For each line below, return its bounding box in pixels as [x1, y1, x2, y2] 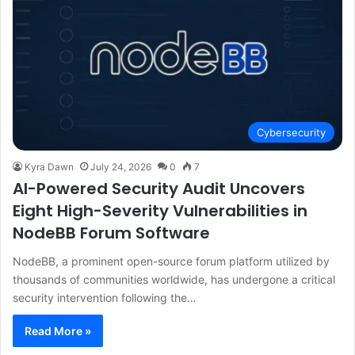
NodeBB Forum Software [13, 221, 210, 244]
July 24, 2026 [90, 160, 151, 173]
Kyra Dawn [25, 160, 74, 173]
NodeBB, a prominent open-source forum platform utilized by [13, 254, 330, 268]
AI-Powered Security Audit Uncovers [13, 177, 305, 200]
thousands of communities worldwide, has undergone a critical [13, 272, 335, 286]
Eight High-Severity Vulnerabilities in [13, 199, 307, 222]
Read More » [25, 323, 91, 338]
